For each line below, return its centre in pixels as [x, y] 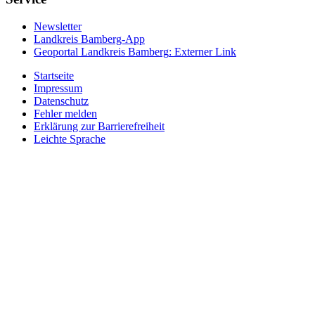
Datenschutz [61, 101]
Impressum [58, 88]
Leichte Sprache [70, 139]
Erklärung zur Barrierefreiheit [99, 126]
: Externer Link [202, 51]
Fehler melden [65, 113]
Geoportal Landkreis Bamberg [101, 51]
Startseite [54, 75]
